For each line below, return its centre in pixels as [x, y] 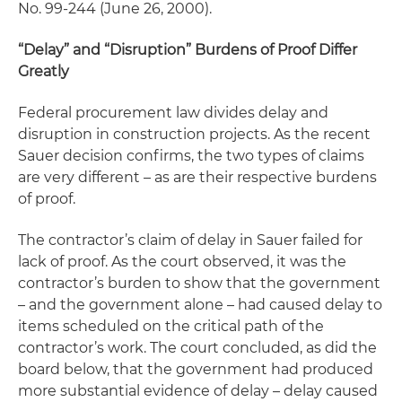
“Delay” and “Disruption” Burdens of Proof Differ [188, 50]
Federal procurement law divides [138, 113]
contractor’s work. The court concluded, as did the [197, 348]
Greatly [44, 71]
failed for [330, 240]
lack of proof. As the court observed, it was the [182, 262]
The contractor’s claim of [108, 240]
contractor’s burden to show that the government [199, 283]
